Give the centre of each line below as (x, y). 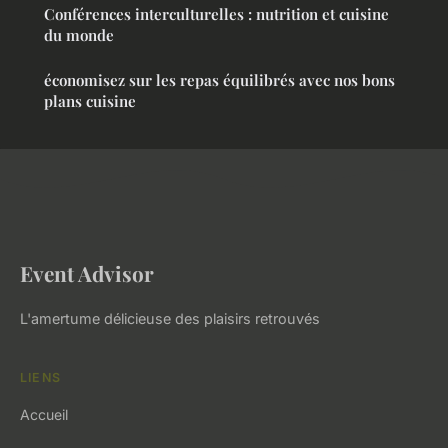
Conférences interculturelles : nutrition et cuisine (216, 14)
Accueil (44, 415)
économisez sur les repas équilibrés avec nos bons (219, 80)
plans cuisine (90, 101)
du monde (79, 35)
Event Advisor (87, 273)
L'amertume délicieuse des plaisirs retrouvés (170, 319)
